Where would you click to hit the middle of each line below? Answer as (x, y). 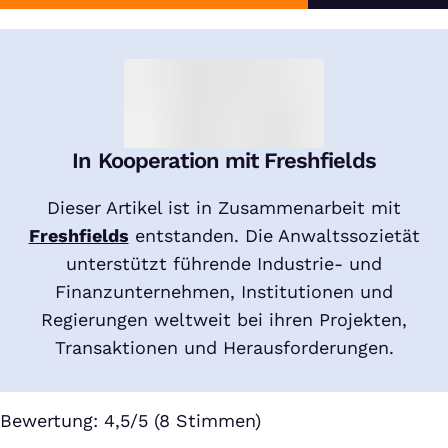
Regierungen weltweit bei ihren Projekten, (224, 320)
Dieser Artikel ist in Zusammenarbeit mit (224, 208)
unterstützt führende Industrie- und (224, 264)
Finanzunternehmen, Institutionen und (224, 292)
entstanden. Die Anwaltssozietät (274, 236)
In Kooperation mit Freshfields (224, 161)
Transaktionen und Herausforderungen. (224, 348)
